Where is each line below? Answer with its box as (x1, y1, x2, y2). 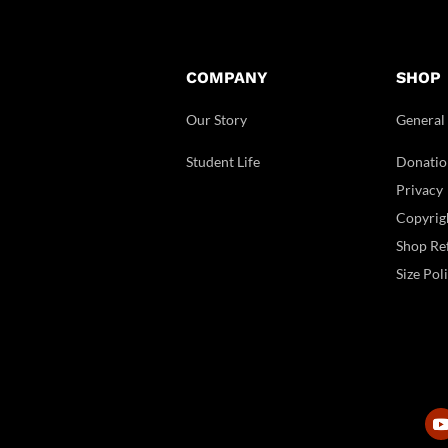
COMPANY (186, 67, 269, 87)
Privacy (396, 180, 444, 198)
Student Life (186, 152, 261, 170)
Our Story (186, 110, 248, 128)
